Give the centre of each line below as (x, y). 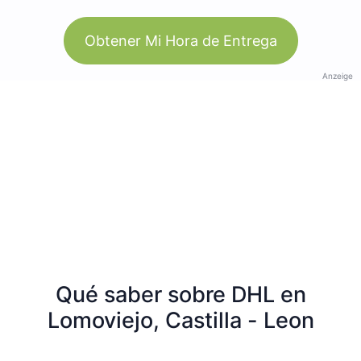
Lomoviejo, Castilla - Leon (180, 320)
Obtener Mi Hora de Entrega (180, 40)
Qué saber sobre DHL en (180, 294)
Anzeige (338, 75)
